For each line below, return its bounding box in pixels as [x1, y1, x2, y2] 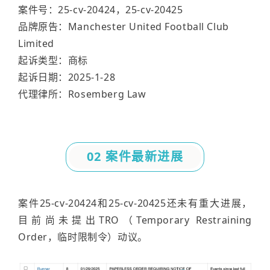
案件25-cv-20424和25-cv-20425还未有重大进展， [18, 196, 252, 210]
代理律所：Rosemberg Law [18, 87, 146, 101]
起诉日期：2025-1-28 [18, 71, 116, 84]
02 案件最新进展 [86, 148, 184, 165]
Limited [18, 37, 55, 50]
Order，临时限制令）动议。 [18, 230, 148, 243]
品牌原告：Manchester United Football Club [18, 20, 229, 33]
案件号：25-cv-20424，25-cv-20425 [18, 3, 183, 16]
